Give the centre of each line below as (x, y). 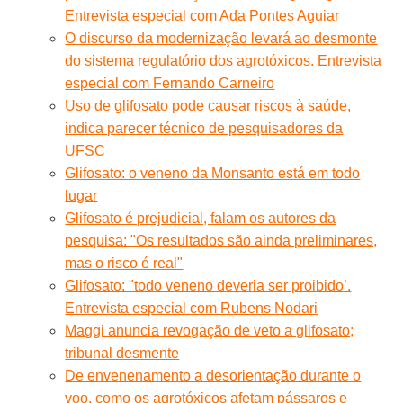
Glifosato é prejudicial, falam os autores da (201, 218)
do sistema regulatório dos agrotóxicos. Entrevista (224, 60)
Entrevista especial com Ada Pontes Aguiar (202, 15)
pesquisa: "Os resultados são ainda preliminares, (221, 240)
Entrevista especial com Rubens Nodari (192, 308)
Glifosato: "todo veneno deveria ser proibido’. (208, 285)
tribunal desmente (122, 353)
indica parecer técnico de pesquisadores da (204, 128)
